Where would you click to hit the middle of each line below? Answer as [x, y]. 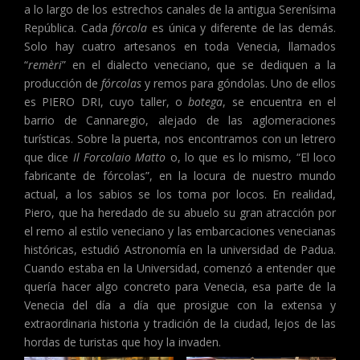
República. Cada [68, 28]
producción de [63, 84]
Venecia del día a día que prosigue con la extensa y [180, 305]
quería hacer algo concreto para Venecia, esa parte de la [180, 287]
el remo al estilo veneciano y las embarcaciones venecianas [180, 231]
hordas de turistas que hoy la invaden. [123, 342]
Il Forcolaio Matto [119, 157]
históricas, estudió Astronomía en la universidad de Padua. [180, 250]
